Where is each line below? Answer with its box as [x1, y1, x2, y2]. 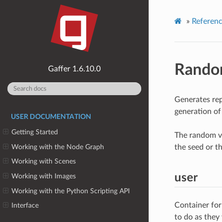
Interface [11, 202, 39, 210]
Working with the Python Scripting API [11, 187, 130, 195]
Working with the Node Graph [11, 143, 105, 151]
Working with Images [11, 172, 76, 180]
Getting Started [11, 128, 58, 136]
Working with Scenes [11, 158, 76, 166]
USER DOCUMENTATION [11, 113, 91, 121]
